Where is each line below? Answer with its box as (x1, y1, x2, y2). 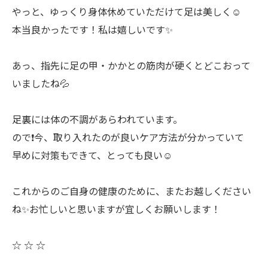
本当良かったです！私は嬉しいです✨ (12, 22, 173, 36)
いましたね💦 (12, 76, 69, 90)
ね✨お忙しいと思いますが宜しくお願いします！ (12, 202, 221, 216)
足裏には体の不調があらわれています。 (12, 112, 182, 126)
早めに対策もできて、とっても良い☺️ (12, 148, 172, 162)
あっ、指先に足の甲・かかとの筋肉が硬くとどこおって (12, 58, 251, 72)
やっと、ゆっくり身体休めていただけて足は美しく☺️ (12, 4, 241, 19)
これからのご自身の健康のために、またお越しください (12, 184, 251, 198)
